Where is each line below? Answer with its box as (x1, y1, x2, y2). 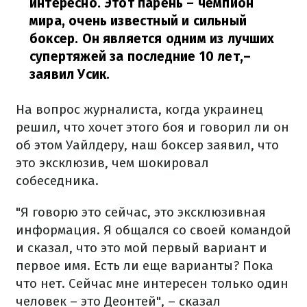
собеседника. (16, 173, 99, 188)
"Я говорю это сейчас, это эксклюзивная (16, 204, 266, 220)
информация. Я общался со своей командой (16, 222, 291, 238)
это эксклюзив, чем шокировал (16, 155, 209, 171)
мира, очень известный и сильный (29, 13, 247, 29)
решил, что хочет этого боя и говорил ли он (16, 119, 289, 135)
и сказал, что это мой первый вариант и (16, 240, 267, 256)
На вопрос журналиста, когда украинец (16, 101, 263, 117)
